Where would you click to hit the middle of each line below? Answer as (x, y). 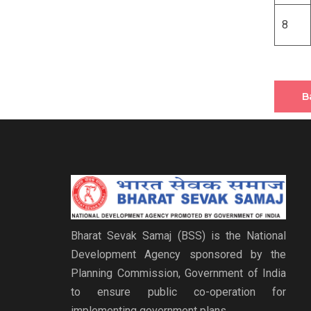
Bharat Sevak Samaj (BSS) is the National (178, 236)
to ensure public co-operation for (178, 292)
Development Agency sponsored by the (178, 255)
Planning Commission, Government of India (178, 274)
